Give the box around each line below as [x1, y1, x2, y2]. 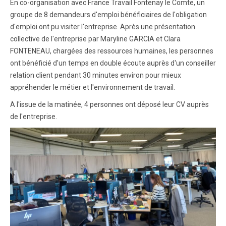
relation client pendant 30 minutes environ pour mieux [10, 71, 181, 79]
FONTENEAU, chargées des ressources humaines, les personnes [10, 46, 213, 55]
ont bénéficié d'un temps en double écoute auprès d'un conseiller [10, 59, 216, 67]
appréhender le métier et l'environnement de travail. [10, 83, 175, 91]
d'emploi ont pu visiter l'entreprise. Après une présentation [10, 22, 195, 31]
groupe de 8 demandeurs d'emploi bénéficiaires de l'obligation [10, 10, 207, 19]
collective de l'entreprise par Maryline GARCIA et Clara [10, 34, 181, 43]
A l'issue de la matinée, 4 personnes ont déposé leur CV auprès [10, 100, 209, 108]
